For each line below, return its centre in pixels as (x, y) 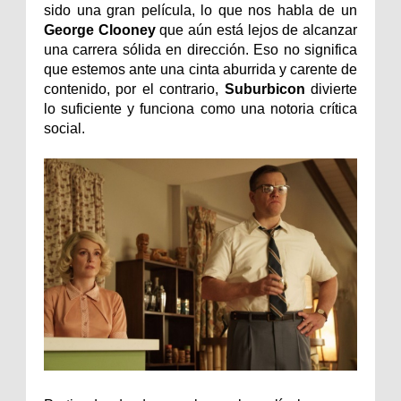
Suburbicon (268, 90)
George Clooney (102, 30)
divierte (334, 90)
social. (64, 129)
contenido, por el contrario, (134, 90)
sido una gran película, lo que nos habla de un (200, 11)
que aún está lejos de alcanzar (259, 30)
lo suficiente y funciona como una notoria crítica (200, 109)
